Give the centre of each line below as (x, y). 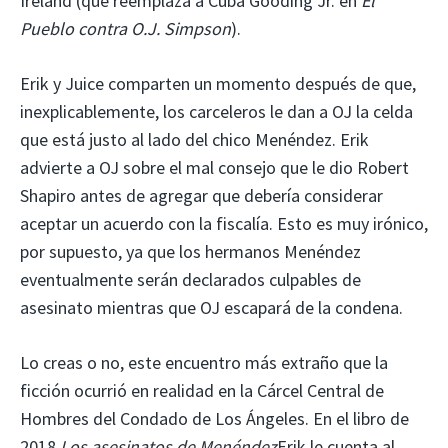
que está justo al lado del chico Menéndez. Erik (194, 139)
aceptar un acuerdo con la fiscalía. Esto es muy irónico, (224, 223)
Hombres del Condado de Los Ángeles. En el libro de (214, 418)
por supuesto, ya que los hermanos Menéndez (190, 251)
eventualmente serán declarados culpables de (190, 279)
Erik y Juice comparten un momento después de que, (218, 83)
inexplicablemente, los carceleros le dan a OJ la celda (216, 111)
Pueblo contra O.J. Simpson (125, 28)
